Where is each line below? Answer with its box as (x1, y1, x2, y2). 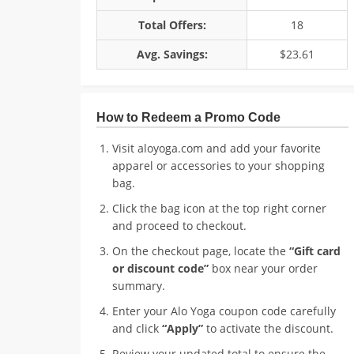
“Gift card (289, 243, 341, 258)
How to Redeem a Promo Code (96, 111, 281, 124)
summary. (112, 278, 165, 293)
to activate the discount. (203, 321, 333, 336)
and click (112, 321, 162, 336)
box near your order (209, 261, 318, 276)
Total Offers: (137, 17, 206, 32)
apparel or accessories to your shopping (112, 158, 325, 173)
